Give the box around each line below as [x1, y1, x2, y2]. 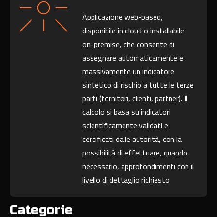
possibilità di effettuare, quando [82, 147, 188, 159]
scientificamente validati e [82, 120, 169, 132]
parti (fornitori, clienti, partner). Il [82, 93, 188, 105]
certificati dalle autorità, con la [82, 133, 182, 145]
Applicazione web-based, [82, 11, 163, 23]
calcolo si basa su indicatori [82, 106, 171, 118]
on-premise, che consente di [82, 38, 175, 50]
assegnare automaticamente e [82, 52, 184, 64]
